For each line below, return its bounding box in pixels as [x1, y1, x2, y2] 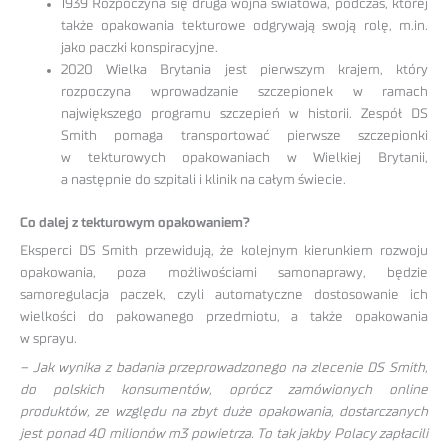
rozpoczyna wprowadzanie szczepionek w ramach [61, 85, 428, 100]
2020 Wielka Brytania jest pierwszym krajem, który [61, 63, 428, 78]
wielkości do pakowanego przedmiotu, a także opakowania [20, 310, 428, 325]
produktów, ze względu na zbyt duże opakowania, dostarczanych [20, 405, 428, 420]
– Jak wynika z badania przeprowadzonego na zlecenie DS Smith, [20, 361, 428, 376]
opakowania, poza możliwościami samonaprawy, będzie [20, 266, 428, 281]
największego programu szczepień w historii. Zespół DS [61, 107, 428, 122]
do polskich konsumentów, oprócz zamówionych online [20, 383, 428, 398]
